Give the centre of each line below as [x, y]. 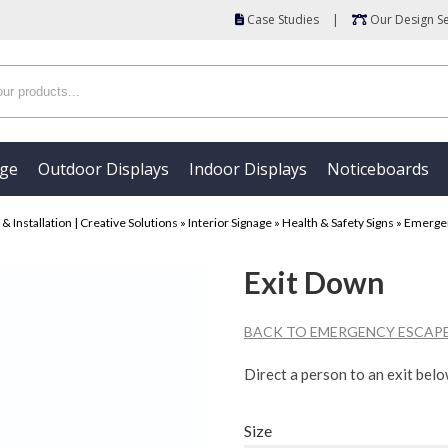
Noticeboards [378, 169]
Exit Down [314, 282]
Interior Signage [230, 223]
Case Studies [281, 19]
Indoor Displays [248, 169]
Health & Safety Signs [338, 223]
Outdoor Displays [103, 169]
